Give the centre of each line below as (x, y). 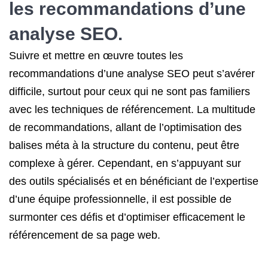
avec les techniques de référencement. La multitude (132, 109)
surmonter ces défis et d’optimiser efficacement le (127, 217)
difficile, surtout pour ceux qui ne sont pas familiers (130, 92)
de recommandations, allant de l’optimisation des (125, 127)
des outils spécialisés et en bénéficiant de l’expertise (134, 181)
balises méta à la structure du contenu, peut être (124, 145)
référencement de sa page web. (85, 235)
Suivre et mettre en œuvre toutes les (96, 56)
